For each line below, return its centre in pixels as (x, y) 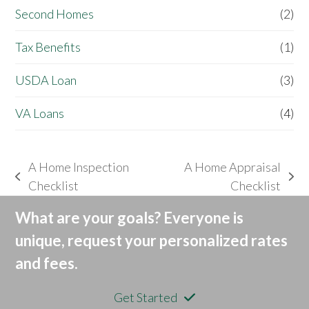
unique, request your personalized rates (152, 241)
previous (38, 185)
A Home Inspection (78, 167)
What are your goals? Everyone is (130, 218)
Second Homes (55, 14)
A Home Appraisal (233, 167)
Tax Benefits (48, 47)
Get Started (146, 298)
